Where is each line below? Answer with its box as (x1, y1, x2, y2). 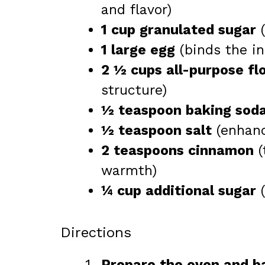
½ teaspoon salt (101, 122, 212, 139)
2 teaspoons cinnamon (101, 143, 254, 159)
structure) (101, 82, 167, 99)
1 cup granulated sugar (101, 22, 256, 38)
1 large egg (101, 42, 175, 59)
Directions (60, 224, 131, 241)
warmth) (101, 163, 157, 179)
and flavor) (101, 2, 172, 18)
